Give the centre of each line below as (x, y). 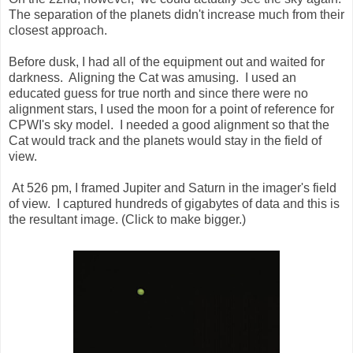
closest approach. (58, 31)
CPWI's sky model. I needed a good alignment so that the (169, 125)
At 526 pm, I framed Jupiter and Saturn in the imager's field (173, 188)
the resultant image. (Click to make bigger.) (127, 220)
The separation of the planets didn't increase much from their (176, 15)
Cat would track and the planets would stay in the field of (165, 141)
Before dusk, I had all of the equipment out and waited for (167, 62)
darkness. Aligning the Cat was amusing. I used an (152, 78)
